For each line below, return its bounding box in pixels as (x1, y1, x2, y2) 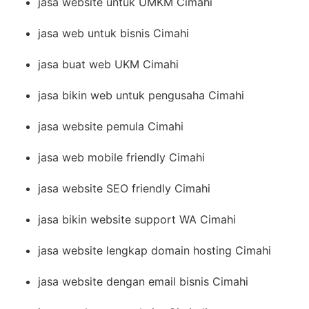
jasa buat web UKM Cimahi (38, 57, 179, 71)
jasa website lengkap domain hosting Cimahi (38, 243, 271, 257)
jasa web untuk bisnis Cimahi (38, 26, 189, 40)
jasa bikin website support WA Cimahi (38, 212, 236, 226)
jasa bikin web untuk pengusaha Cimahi (38, 88, 244, 102)
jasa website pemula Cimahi (38, 119, 183, 133)
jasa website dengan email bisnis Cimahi (38, 274, 248, 288)
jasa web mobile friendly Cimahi (38, 150, 205, 164)
